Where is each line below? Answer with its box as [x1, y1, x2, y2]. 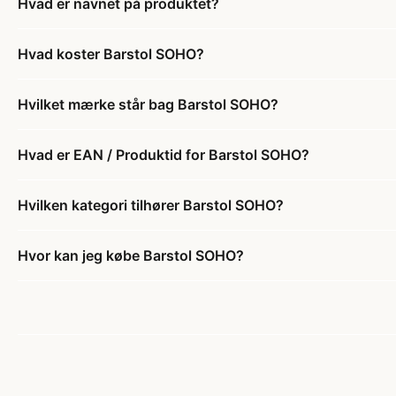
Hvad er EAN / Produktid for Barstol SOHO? [18, 145, 309, 164]
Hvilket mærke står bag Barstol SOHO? [18, 95, 278, 113]
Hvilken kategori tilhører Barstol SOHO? [18, 195, 284, 214]
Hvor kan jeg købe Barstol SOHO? [18, 246, 244, 264]
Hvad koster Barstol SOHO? [18, 44, 204, 63]
